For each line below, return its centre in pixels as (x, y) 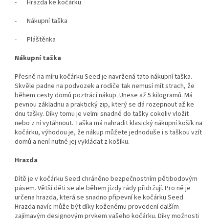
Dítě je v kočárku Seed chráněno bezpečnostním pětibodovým (106, 179)
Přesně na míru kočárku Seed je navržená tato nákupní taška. (103, 77)
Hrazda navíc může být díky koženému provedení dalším (97, 207)
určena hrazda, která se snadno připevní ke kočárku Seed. (100, 198)
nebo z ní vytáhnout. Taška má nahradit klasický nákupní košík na (109, 123)
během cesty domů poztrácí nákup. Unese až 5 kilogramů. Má (104, 96)
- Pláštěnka (35, 40)
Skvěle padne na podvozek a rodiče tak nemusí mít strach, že (105, 86)
